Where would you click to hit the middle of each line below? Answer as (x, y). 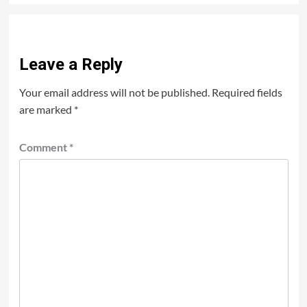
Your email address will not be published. (114, 93)
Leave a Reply (71, 65)
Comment (44, 147)
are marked (46, 110)
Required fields (247, 93)
